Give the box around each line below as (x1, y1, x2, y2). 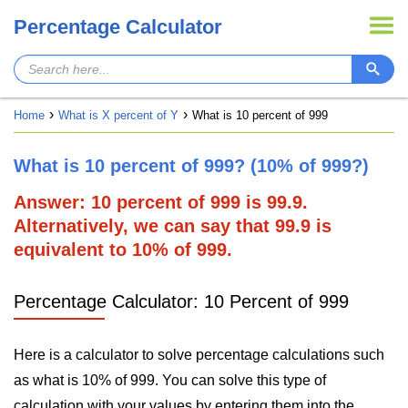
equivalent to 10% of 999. (14, 240, 232, 260)
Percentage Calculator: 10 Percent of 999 (14, 291, 349, 311)
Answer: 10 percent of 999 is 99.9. (14, 192, 308, 212)
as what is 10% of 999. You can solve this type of (14, 372, 326, 388)
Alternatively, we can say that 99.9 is (14, 216, 331, 236)
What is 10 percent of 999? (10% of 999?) (14, 156, 369, 176)
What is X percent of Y (58, 108, 178, 122)
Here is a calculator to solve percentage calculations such (14, 347, 384, 362)
